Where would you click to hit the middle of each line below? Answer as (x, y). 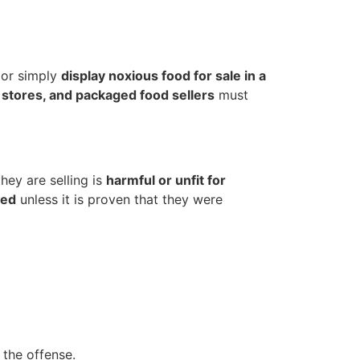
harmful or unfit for (166, 180)
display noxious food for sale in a (164, 75)
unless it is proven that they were (119, 200)
